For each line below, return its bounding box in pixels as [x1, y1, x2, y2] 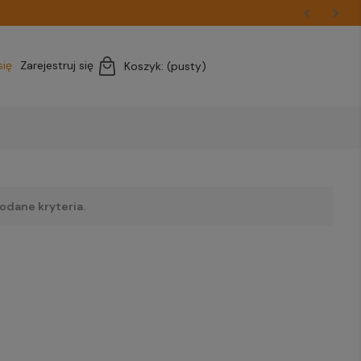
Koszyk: [124, 59, 167, 73]
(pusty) [167, 59, 206, 73]
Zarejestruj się [20, 58, 93, 73]
